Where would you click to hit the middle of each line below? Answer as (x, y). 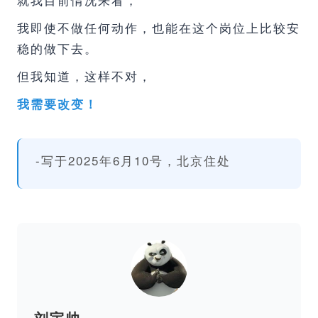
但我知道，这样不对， (84, 76)
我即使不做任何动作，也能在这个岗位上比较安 (159, 27)
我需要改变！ (57, 104)
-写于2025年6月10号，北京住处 (133, 160)
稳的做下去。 (57, 48)
